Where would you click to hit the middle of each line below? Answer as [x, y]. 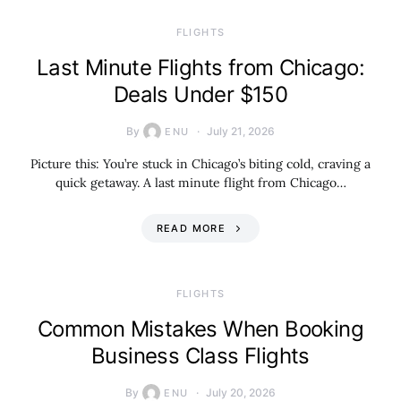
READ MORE [191, 228]
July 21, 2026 [240, 131]
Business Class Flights [200, 356]
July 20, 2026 [240, 392]
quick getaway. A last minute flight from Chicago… [200, 183]
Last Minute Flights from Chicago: [200, 68]
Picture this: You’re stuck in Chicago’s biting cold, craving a [200, 164]
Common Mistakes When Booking [200, 329]
